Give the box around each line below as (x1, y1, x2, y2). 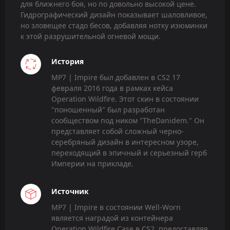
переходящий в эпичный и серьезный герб (51, 147, 207, 158)
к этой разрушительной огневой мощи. (21, 31, 161, 41)
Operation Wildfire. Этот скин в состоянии (51, 93, 199, 104)
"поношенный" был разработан (51, 104, 165, 114)
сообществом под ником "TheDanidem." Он (51, 115, 204, 125)
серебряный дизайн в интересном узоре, (51, 137, 199, 147)
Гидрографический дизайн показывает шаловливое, (21, 9, 207, 20)
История (51, 56, 84, 66)
